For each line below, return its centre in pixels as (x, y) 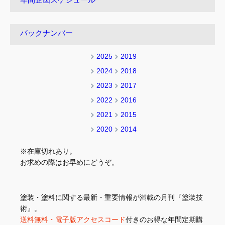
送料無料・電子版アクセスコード (73, 220)
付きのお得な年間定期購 (164, 220)
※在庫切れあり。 (48, 151)
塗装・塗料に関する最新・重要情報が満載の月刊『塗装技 (111, 198)
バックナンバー (46, 33)
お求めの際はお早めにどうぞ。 (69, 162)
